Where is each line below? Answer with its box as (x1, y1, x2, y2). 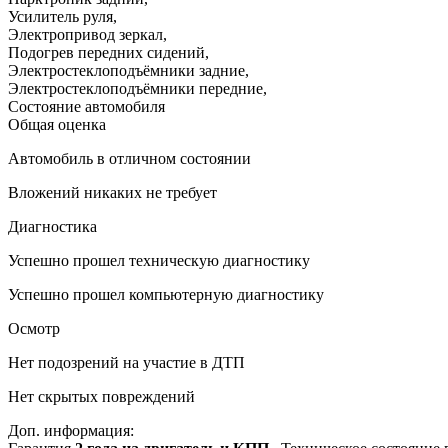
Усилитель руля (8, 7, 113, 25)
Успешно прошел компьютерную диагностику (8, 285, 324, 303)
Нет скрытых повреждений (8, 387, 195, 405)
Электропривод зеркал (8, 25, 163, 43)
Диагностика (8, 217, 97, 235)
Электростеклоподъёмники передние (8, 79, 263, 97)
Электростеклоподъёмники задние (8, 61, 245, 79)
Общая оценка (8, 115, 106, 133)
